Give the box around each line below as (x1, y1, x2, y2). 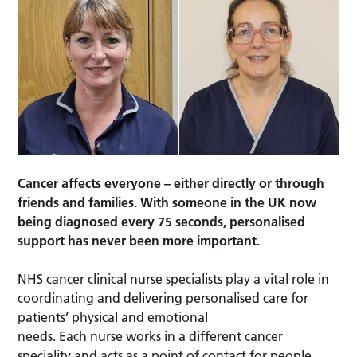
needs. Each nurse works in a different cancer (18, 328, 284, 345)
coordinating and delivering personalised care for (18, 290, 309, 307)
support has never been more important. (18, 233, 261, 249)
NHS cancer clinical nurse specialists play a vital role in (18, 271, 330, 288)
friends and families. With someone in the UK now (18, 194, 317, 211)
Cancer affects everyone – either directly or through (18, 175, 325, 192)
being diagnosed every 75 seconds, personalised (18, 214, 306, 230)
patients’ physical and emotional (18, 309, 209, 326)
